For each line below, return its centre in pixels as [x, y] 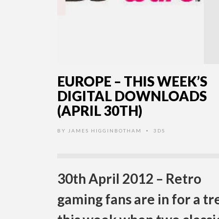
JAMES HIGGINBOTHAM [105, 131]
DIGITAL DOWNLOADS [132, 96]
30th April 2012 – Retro [129, 179]
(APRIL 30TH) [100, 111]
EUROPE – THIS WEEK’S [132, 81]
